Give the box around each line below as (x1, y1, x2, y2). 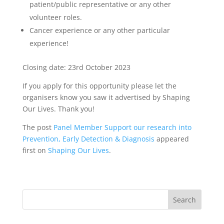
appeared (154, 134, 189, 144)
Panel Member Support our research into (53, 122, 191, 132)
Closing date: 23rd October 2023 (22, 62, 130, 72)
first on (22, 145, 48, 155)
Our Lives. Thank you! (22, 104, 94, 114)
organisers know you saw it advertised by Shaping (22, 92, 190, 102)
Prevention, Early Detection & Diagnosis (22, 134, 154, 144)
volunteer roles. (29, 12, 82, 22)
